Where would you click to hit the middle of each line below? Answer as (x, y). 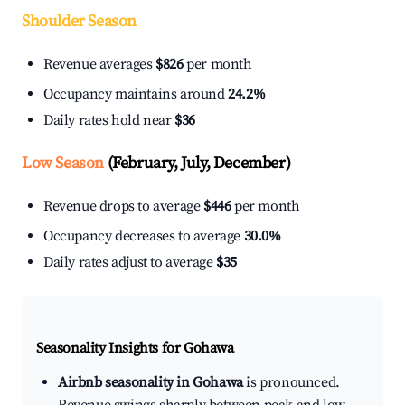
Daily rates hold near (109, 121)
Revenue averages (100, 65)
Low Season (63, 164)
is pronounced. (291, 383)
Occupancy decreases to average (144, 236)
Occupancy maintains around (136, 94)
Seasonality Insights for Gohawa (135, 348)
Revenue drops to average (123, 207)
